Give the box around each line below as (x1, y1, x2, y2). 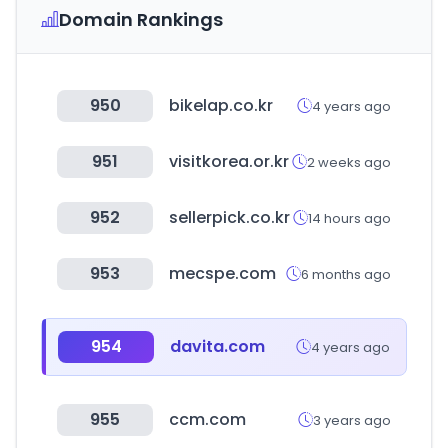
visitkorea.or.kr (169, 150, 289, 173)
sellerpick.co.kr (169, 206, 290, 229)
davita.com (170, 335, 265, 358)
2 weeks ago (307, 152, 391, 172)
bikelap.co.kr (169, 94, 273, 117)
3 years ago (313, 410, 391, 430)
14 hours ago (308, 208, 391, 228)
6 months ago (301, 264, 391, 284)
